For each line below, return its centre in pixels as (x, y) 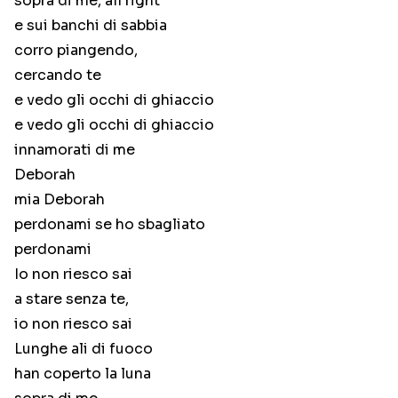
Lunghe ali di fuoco (84, 349)
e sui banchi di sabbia (91, 26)
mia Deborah (60, 200)
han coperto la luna (83, 374)
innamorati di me (75, 150)
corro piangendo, (76, 51)
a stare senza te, (72, 299)
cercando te (58, 76)
